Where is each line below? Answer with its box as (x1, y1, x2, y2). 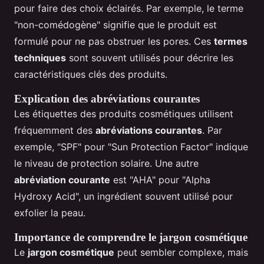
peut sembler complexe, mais (114, 246, 248, 258)
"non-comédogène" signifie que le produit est (14, 18, 217, 31)
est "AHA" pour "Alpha (110, 173, 210, 186)
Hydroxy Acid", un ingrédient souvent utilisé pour (14, 190, 233, 202)
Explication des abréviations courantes (14, 92, 200, 105)
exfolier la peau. (14, 206, 85, 219)
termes (214, 35, 247, 47)
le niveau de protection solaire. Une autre (14, 157, 199, 169)
